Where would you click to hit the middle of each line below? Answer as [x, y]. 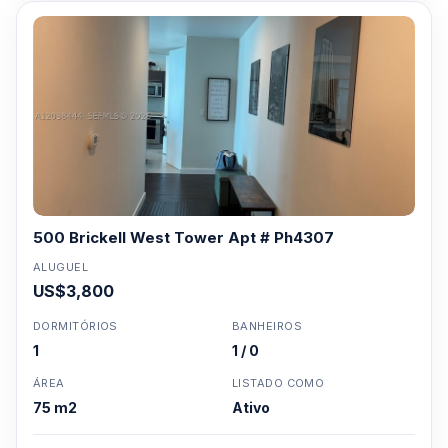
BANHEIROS [267, 326]
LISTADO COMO [278, 383]
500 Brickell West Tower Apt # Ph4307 [183, 237]
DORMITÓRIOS [75, 326]
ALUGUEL [61, 267]
